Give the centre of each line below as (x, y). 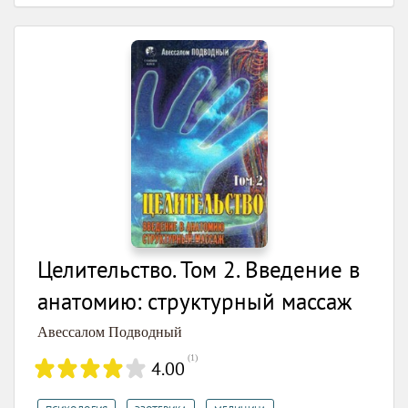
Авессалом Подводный (110, 332)
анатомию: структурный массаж (194, 302)
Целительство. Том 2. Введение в (199, 270)
